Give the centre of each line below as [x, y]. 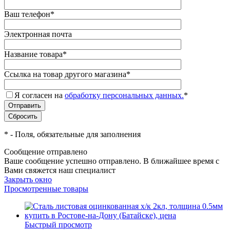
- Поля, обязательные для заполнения [74, 134]
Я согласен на [40, 95]
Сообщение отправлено [46, 151]
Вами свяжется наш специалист [60, 170]
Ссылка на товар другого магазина [65, 74]
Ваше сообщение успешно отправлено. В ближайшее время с [112, 161]
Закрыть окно [28, 179]
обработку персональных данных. [124, 95]
